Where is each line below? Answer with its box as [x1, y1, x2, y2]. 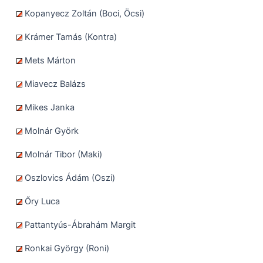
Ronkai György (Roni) [22, 242, 109, 254]
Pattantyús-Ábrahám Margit [22, 219, 136, 230]
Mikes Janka [22, 102, 75, 113]
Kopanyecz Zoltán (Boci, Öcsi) [22, 8, 144, 19]
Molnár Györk [22, 125, 79, 136]
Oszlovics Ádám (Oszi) [22, 172, 115, 183]
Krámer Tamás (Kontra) [22, 31, 117, 42]
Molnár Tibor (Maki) [22, 149, 102, 160]
